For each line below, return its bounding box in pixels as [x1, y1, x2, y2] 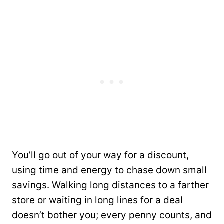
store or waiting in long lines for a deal [12, 194, 183, 206]
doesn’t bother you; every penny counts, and [12, 209, 212, 221]
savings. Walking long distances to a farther [12, 179, 209, 191]
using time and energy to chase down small [12, 164, 207, 176]
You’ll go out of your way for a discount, [12, 149, 189, 161]
